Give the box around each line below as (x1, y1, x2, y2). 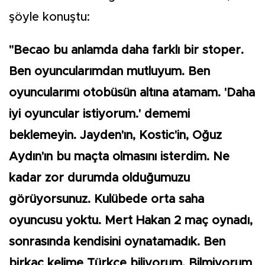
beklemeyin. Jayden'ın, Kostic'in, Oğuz (9, 130, 222, 142)
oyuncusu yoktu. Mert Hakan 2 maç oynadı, (9, 215, 253, 227)
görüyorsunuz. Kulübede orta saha (9, 193, 204, 206)
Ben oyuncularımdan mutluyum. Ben (9, 66, 210, 78)
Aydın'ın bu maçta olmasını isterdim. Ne (9, 151, 230, 163)
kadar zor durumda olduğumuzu (9, 172, 190, 185)
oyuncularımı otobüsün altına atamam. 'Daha (9, 87, 255, 99)
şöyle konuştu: (9, 11, 90, 24)
